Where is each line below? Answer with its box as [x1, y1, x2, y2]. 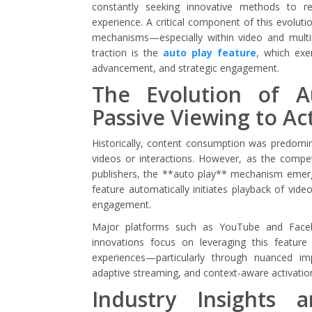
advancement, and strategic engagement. [92, 61, 279, 75]
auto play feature [163, 46, 256, 59]
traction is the [92, 46, 163, 59]
